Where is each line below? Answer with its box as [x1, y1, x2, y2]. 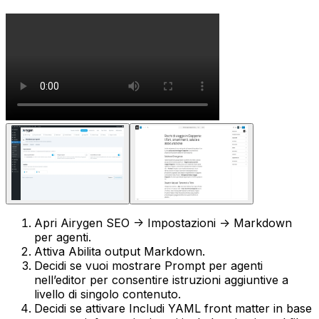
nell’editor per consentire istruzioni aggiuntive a [34, 273, 288, 287]
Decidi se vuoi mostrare [34, 258, 164, 273]
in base [270, 301, 312, 315]
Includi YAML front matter [129, 301, 270, 315]
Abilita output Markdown [68, 244, 202, 258]
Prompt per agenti [164, 258, 263, 273]
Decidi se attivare [34, 301, 129, 315]
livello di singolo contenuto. [34, 287, 181, 301]
